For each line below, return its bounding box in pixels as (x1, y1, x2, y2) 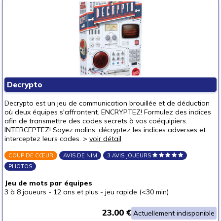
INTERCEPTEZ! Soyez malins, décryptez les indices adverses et (4, 125, 206, 134)
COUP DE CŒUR (8, 152, 53, 159)
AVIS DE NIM (63, 152, 97, 159)
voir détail (89, 134, 121, 143)
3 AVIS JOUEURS (107, 152, 152, 159)
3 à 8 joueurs (4, 187, 46, 196)
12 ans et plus (53, 187, 98, 196)
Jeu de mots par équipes (4, 179, 92, 187)
